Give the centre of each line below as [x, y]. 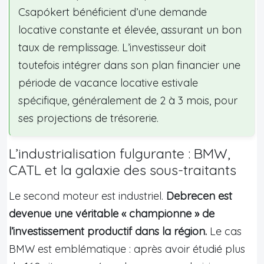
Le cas [224, 231]
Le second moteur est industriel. [88, 196]
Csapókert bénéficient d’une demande [113, 12]
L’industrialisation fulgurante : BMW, [120, 153]
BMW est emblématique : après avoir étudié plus [127, 249]
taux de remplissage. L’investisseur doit [112, 47]
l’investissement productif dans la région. [108, 231]
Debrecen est [199, 196]
